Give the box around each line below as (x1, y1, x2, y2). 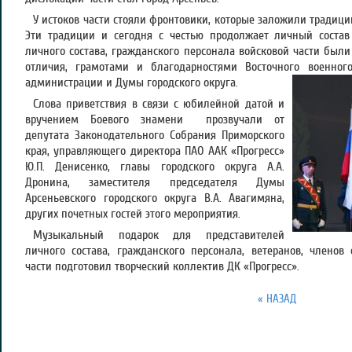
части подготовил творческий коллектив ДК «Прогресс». (25, 259, 299, 273)
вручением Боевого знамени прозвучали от (25, 112, 284, 126)
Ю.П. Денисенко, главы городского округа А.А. (25, 159, 284, 174)
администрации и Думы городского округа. (25, 75, 238, 90)
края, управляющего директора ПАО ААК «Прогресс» (25, 144, 284, 158)
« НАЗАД (257, 292, 296, 306)
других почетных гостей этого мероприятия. (25, 207, 240, 221)
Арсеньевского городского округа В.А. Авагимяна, (25, 191, 284, 205)
